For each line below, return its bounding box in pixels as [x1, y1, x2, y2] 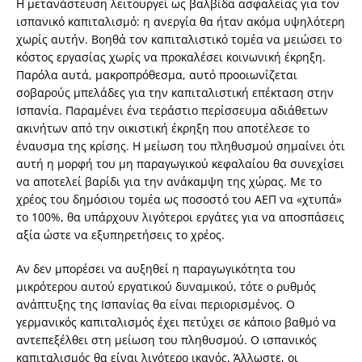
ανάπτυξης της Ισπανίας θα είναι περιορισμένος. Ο [16, 297, 295, 313]
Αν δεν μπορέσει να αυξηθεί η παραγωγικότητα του [16, 261, 296, 277]
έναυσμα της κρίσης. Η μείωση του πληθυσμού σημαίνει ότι [16, 138, 345, 154]
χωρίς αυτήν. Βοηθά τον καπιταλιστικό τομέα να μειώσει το [16, 32, 342, 48]
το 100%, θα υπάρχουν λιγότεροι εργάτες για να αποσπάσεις [16, 209, 344, 225]
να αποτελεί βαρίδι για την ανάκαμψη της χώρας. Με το [16, 174, 322, 190]
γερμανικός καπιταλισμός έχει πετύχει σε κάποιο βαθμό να [16, 314, 336, 330]
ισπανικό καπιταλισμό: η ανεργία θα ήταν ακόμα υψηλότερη [16, 14, 345, 30]
